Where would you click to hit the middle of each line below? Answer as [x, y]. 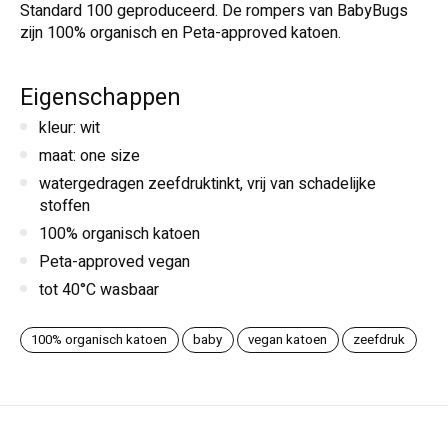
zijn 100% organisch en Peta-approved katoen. [180, 32]
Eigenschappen [100, 98]
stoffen [64, 205]
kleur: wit [69, 127]
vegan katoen [288, 340]
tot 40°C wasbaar [99, 289]
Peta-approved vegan [116, 261]
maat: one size [89, 155]
